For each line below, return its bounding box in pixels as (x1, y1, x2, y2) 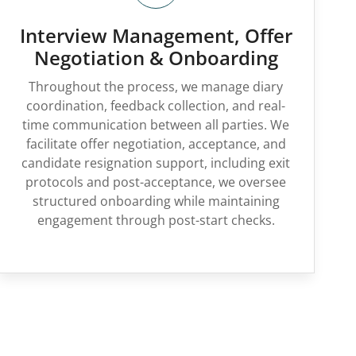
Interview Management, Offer (19, 22, 292, 48)
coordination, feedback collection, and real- (26, 97, 285, 114)
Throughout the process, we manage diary (29, 78, 283, 95)
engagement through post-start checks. (37, 211, 275, 229)
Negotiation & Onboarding (33, 44, 278, 71)
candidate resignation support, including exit (21, 154, 290, 172)
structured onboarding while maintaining (32, 192, 280, 210)
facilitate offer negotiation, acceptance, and (25, 135, 286, 153)
